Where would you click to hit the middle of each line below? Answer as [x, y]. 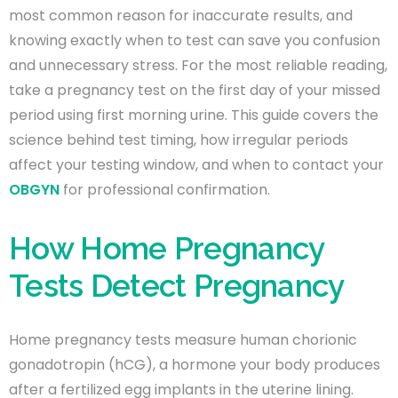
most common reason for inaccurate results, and [181, 15]
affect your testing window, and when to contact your [196, 164]
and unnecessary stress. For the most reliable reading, [198, 65]
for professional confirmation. [165, 189]
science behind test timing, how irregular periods [179, 139]
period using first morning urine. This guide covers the [194, 115]
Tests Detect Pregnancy [177, 285]
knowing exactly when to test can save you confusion [195, 40]
